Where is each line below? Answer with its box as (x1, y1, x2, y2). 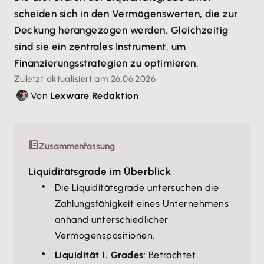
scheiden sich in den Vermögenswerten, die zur (14, 8, 238, 19)
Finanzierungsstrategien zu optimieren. (14, 57, 199, 69)
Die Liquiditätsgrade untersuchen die (55, 182, 219, 193)
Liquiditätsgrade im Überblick (28, 166, 171, 177)
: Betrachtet (143, 249, 196, 260)
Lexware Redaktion (50, 90, 139, 101)
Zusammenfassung (39, 141, 115, 151)
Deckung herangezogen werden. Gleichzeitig (14, 24, 229, 36)
